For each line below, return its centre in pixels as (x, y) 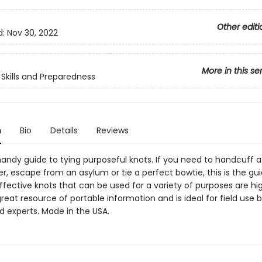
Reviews (112, 130)
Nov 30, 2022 (32, 33)
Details (64, 130)
